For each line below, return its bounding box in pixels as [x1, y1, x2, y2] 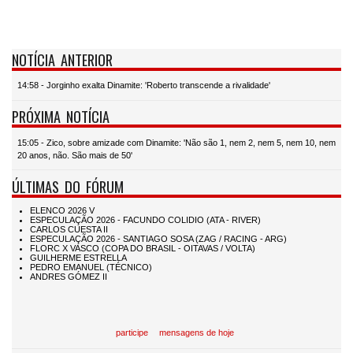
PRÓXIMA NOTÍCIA [12, 106, 110, 128]
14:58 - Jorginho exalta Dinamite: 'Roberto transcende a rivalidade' [17, 80, 270, 91]
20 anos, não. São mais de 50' [17, 150, 132, 160]
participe [115, 328, 148, 338]
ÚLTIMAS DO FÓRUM [12, 175, 124, 197]
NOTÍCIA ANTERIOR [12, 48, 113, 70]
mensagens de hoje [158, 328, 234, 338]
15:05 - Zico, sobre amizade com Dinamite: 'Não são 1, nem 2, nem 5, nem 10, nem [17, 137, 336, 147]
